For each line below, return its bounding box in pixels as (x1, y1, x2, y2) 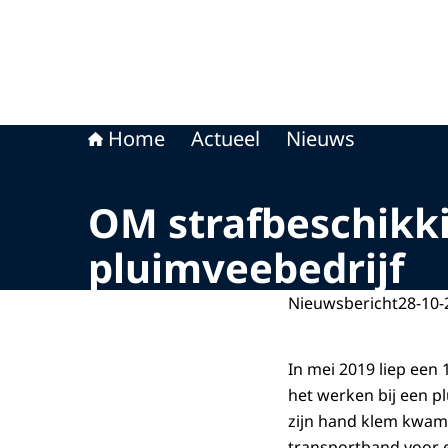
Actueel (191, 125, 260, 152)
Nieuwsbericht (288, 292, 398, 314)
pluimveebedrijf (88, 240, 404, 295)
